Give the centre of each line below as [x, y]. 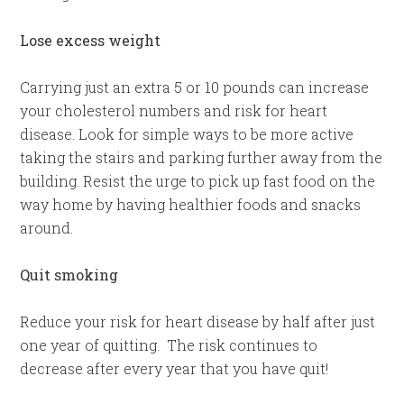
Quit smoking [69, 274]
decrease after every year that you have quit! [174, 368]
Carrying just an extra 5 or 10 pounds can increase [195, 87]
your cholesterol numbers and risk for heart [174, 110]
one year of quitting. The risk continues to [169, 344]
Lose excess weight [91, 40]
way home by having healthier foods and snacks [191, 204]
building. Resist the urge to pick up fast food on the [198, 180]
